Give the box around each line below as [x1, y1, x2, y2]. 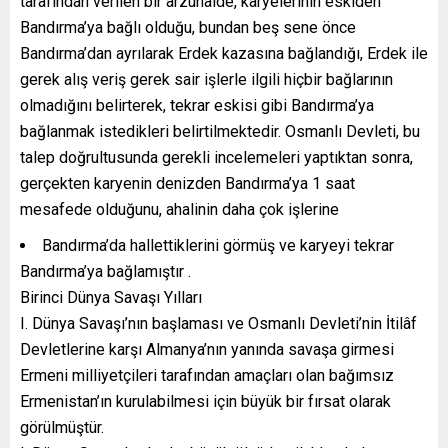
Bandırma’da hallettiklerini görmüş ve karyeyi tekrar [42, 235, 394, 255]
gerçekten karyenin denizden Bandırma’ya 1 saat [20, 173, 355, 193]
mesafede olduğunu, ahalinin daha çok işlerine [20, 199, 339, 219]
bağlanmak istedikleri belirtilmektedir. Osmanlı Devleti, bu [20, 121, 420, 141]
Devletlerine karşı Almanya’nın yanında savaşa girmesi [20, 339, 394, 359]
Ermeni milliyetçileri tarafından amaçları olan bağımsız [20, 365, 394, 385]
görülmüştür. [20, 417, 104, 437]
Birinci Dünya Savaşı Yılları [20, 287, 202, 307]
